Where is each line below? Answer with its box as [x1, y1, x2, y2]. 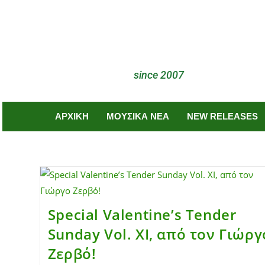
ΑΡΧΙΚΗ [54, 111, 89, 121]
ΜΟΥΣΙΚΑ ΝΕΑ [106, 111, 169, 121]
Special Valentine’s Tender [47, 204, 237, 224]
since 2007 [134, 68, 185, 81]
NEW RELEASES [186, 111, 258, 121]
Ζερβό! [47, 243, 96, 263]
